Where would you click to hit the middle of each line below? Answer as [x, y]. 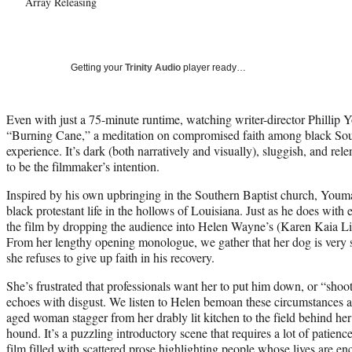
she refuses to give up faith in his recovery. [110, 257]
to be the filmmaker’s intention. [83, 166]
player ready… [213, 67]
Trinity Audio [153, 67]
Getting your [98, 67]
